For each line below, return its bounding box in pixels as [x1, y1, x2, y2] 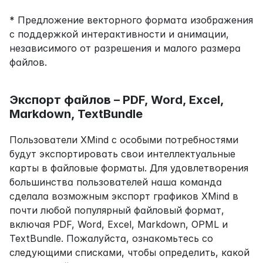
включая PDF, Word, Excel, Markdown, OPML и [9, 218, 228, 230]
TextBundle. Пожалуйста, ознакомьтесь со [9, 232, 213, 244]
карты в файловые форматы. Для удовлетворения [9, 161, 248, 174]
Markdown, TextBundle [9, 106, 143, 121]
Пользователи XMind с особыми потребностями [9, 133, 238, 146]
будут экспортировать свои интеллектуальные [9, 147, 235, 160]
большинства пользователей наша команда [9, 176, 222, 188]
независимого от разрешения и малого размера [9, 42, 241, 54]
